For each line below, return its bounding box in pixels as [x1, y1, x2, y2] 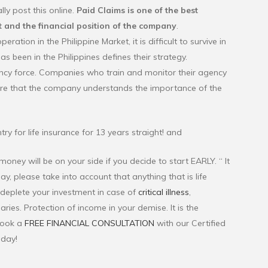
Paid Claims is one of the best [74, 5, 198, 16]
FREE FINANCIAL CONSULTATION [25, 218, 154, 229]
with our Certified [154, 218, 226, 229]
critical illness [138, 187, 189, 198]
